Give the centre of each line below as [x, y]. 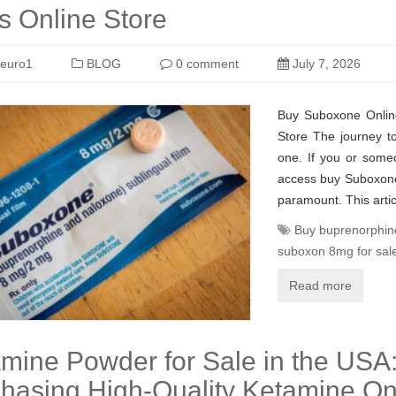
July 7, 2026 [325, 64]
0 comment [206, 64]
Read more [320, 286]
